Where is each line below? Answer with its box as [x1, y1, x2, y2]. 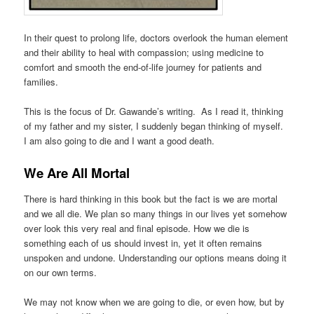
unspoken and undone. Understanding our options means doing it [24, 250, 287, 264]
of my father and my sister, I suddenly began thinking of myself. [24, 119, 287, 133]
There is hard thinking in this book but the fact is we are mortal [24, 191, 278, 205]
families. [24, 75, 59, 89]
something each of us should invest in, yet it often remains [24, 235, 263, 250]
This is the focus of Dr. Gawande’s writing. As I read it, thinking [24, 104, 284, 118]
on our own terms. [24, 265, 97, 279]
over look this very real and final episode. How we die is [24, 221, 250, 235]
